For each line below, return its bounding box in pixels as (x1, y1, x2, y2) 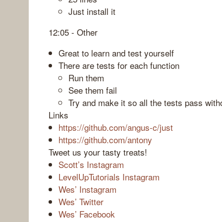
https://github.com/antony (58, 133, 152, 146)
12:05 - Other (49, 25, 98, 38)
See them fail (68, 83, 117, 96)
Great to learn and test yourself (58, 46, 174, 59)
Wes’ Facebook (58, 207, 115, 220)
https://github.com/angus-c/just (58, 120, 173, 133)
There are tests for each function (58, 58, 179, 71)
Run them (68, 71, 104, 84)
